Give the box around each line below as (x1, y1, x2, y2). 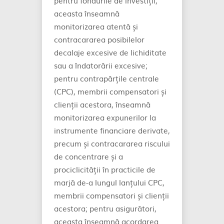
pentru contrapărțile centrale (54, 72, 159, 84)
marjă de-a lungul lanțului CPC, (54, 176, 164, 188)
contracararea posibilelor (54, 33, 144, 45)
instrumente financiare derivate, (54, 124, 170, 136)
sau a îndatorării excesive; (54, 59, 147, 71)
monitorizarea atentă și (54, 20, 138, 32)
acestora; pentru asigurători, (54, 202, 156, 214)
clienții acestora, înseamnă (54, 98, 150, 110)
